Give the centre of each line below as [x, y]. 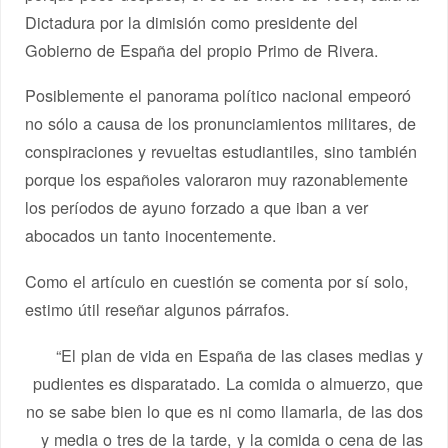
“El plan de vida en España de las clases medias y [239, 355]
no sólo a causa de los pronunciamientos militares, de [221, 123]
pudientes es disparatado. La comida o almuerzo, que [227, 383]
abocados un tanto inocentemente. [151, 235]
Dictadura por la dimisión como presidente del [192, 21]
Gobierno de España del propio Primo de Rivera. [202, 49]
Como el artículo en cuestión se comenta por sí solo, [217, 281]
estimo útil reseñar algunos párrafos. [158, 309]
